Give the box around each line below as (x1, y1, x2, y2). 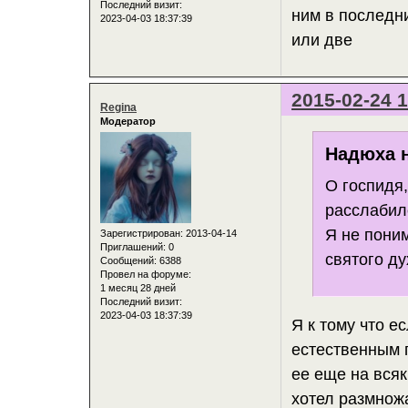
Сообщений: (100, 255, 157, 267)
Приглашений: (100, 241, 166, 253)
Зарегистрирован (100, 228, 180, 240)
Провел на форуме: (100, 269, 191, 280)
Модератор (100, 115, 156, 127)
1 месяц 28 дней (100, 282, 176, 294)
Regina (100, 100, 137, 114)
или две (291, 31, 353, 50)
